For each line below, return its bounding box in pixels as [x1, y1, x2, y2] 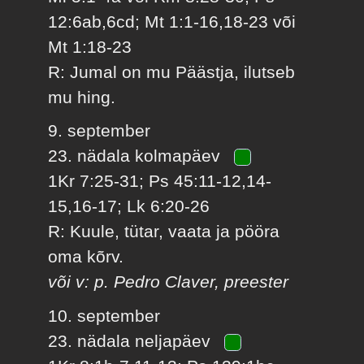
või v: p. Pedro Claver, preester [48, 272, 289, 292]
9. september [48, 121, 151, 141]
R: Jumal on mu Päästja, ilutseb [48, 62, 296, 81]
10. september [48, 305, 161, 325]
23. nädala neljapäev [48, 331, 216, 350]
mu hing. [48, 87, 116, 106]
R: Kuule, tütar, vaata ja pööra [48, 222, 280, 241]
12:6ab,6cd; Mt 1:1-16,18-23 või [48, 11, 297, 31]
